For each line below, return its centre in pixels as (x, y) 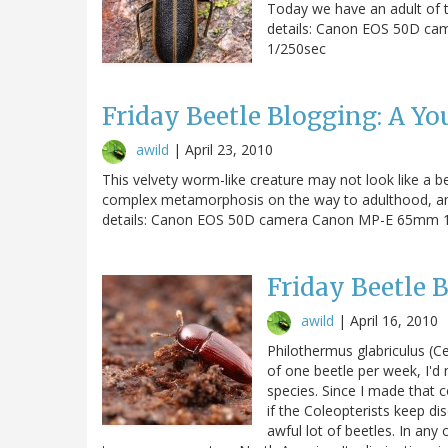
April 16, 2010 (394, 320)
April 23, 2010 (229, 149)
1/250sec (296, 48)
